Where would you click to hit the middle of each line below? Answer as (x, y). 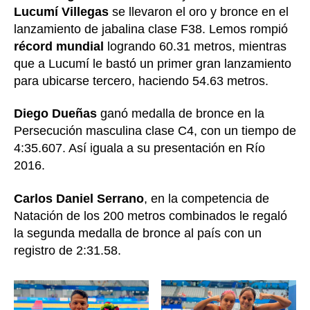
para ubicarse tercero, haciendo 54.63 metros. (141, 81)
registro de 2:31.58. (69, 250)
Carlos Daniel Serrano (79, 198)
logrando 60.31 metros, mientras (195, 46)
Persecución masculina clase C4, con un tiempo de (155, 131)
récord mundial (59, 46)
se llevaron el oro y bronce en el (199, 11)
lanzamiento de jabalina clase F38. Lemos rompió (151, 29)
